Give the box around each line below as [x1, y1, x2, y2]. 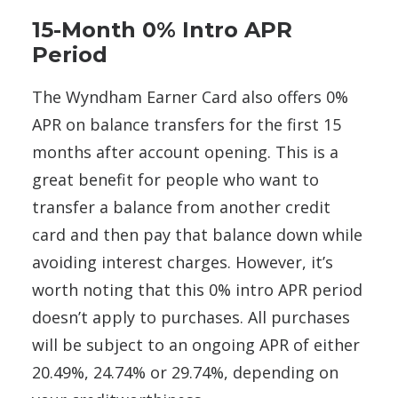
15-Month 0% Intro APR [32, 17, 292, 44]
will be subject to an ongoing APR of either [32, 334, 360, 356]
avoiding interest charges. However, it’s [32, 251, 333, 274]
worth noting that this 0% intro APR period [32, 279, 362, 301]
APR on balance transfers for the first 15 [32, 114, 341, 136]
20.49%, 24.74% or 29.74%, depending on [32, 362, 338, 384]
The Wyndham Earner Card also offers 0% [32, 86, 348, 108]
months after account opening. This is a [32, 141, 338, 163]
